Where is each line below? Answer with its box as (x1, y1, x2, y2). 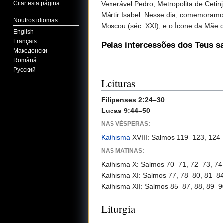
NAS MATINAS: (101, 147, 144, 154)
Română (13, 57, 37, 64)
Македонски (13, 47, 48, 55)
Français (13, 38, 37, 45)
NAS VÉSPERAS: (101, 120, 150, 127)
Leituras (101, 76, 135, 90)
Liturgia (101, 201, 135, 216)
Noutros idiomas (13, 16, 58, 24)
